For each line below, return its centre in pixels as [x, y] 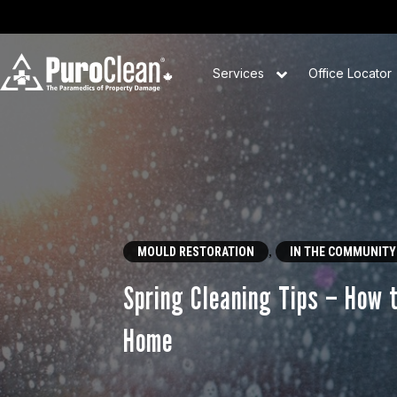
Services [240, 74]
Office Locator [350, 74]
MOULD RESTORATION [196, 252]
